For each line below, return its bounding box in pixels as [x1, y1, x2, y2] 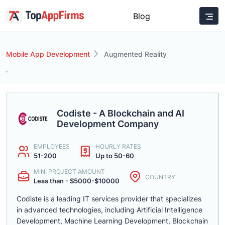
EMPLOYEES [34, 143, 70, 150]
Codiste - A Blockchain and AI [57, 107, 184, 119]
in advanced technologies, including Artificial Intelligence [17, 205, 202, 214]
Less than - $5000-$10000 [34, 177, 120, 185]
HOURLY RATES [95, 143, 141, 150]
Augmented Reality [104, 50, 167, 58]
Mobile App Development [6, 50, 90, 58]
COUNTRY [145, 173, 175, 181]
